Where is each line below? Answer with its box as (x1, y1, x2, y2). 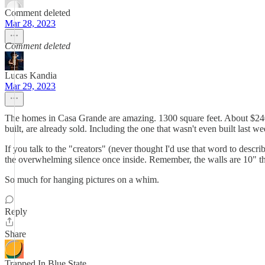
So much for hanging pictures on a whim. (5, 174, 159, 185)
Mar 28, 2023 (5, 18, 56, 28)
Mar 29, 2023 (5, 81, 56, 91)
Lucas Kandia (5, 70, 57, 80)
